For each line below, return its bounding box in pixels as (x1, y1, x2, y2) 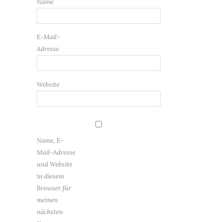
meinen (37, 195, 58, 204)
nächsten (37, 207, 63, 216)
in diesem (37, 171, 64, 180)
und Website (37, 160, 72, 168)
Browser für (37, 183, 71, 192)
